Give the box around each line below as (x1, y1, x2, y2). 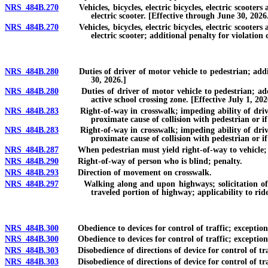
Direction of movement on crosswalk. (59, 167, 212, 177)
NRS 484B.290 (5, 156, 59, 166)
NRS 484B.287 (5, 145, 59, 155)
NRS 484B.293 (5, 167, 59, 177)
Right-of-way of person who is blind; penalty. (59, 156, 242, 166)
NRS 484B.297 (5, 179, 59, 188)
